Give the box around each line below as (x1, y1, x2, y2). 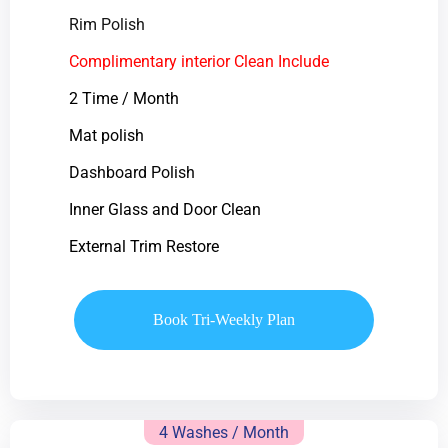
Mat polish (68, 125, 144, 145)
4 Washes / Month (159, 422, 289, 442)
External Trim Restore (68, 236, 219, 256)
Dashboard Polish (68, 162, 195, 182)
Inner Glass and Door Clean (68, 199, 261, 219)
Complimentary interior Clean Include (68, 51, 329, 71)
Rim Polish (68, 14, 145, 34)
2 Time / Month (68, 88, 179, 108)
